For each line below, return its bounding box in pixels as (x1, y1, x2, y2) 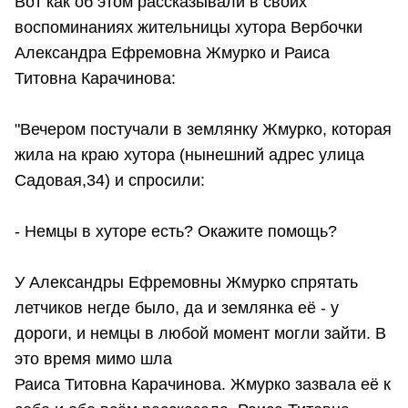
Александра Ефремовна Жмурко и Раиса (15, 43, 330, 62)
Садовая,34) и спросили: (15, 170, 205, 189)
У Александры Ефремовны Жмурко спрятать (15, 272, 358, 291)
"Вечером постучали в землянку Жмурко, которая (15, 119, 392, 138)
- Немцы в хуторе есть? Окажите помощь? (15, 221, 337, 240)
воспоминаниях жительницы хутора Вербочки (15, 17, 362, 36)
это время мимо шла (15, 349, 172, 368)
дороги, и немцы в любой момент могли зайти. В (15, 323, 386, 342)
